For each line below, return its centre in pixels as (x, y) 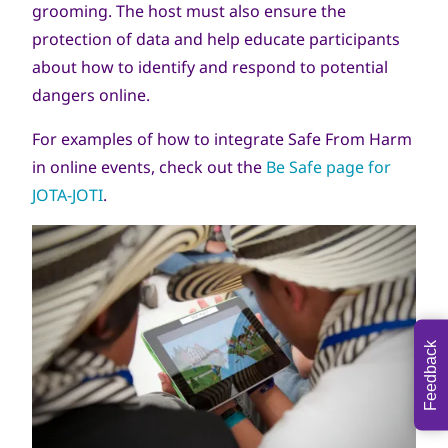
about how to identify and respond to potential (210, 67)
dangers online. (91, 95)
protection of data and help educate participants (216, 39)
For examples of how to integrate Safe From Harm (222, 139)
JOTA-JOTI (67, 195)
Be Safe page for (328, 167)
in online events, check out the (149, 167)
